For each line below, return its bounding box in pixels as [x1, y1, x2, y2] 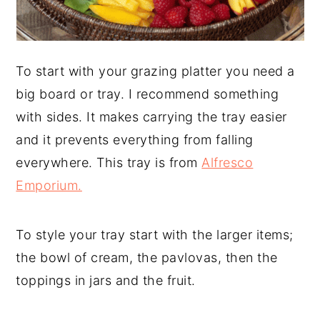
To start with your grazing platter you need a [16, 64, 295, 79]
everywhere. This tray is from [16, 155, 202, 170]
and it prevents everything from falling [16, 132, 254, 147]
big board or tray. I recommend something [16, 86, 279, 101]
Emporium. [16, 178, 82, 193]
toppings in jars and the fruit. [16, 273, 196, 288]
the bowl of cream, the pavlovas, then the [16, 250, 278, 265]
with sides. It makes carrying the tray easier [16, 109, 287, 124]
